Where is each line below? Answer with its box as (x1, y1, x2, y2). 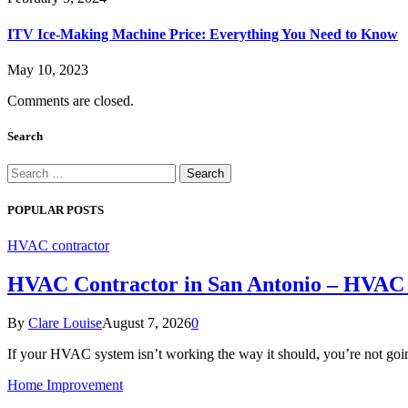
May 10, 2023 (7, 61, 88, 77)
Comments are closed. (7, 92, 134, 108)
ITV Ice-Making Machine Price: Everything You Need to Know (7, 25, 398, 42)
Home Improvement (7, 377, 123, 393)
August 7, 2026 (102, 315, 191, 331)
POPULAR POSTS (7, 203, 104, 218)
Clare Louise (28, 315, 102, 331)
